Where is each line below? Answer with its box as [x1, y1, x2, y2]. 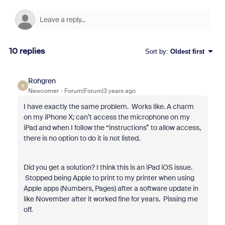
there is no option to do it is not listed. [23, 134, 142, 143]
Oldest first [170, 47, 204, 55]
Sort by [145, 47, 166, 55]
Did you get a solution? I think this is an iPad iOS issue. [23, 163, 192, 172]
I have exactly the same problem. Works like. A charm [23, 102, 194, 111]
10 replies [9, 46, 45, 56]
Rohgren [28, 76, 56, 85]
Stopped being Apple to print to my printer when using [23, 173, 194, 182]
